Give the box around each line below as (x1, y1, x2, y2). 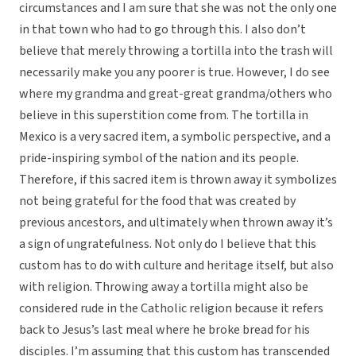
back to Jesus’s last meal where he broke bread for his (19, 321, 310, 339)
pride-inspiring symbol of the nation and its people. (19, 149, 299, 168)
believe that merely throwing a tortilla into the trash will (19, 42, 333, 60)
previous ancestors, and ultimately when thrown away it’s (19, 214, 333, 232)
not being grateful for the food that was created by (19, 192, 296, 211)
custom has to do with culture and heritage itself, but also (19, 257, 334, 275)
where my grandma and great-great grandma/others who (19, 85, 332, 103)
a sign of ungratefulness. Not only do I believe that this (19, 235, 316, 253)
